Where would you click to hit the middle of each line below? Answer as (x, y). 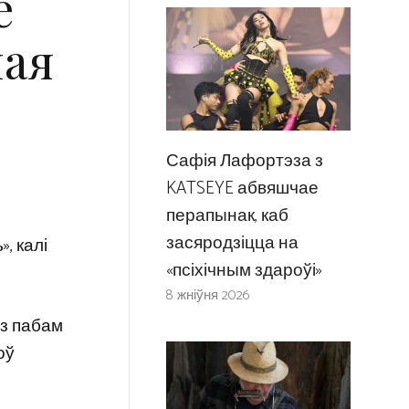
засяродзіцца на (232, 243)
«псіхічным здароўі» (244, 270)
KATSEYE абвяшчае (242, 188)
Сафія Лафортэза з (244, 161)
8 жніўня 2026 (208, 295)
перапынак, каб (227, 215)
